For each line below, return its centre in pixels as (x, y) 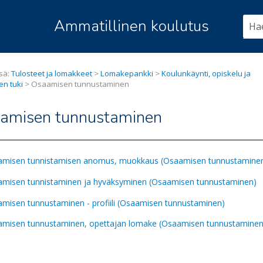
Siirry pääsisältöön (131, 7)
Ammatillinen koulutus (131, 26)
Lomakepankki (127, 74)
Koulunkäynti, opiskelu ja (206, 74)
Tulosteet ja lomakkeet (53, 74)
